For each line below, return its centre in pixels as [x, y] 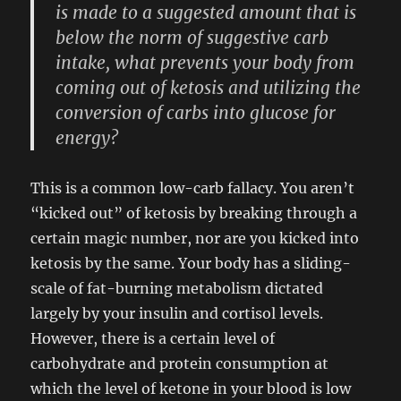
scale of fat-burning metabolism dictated [177, 288]
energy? [87, 138]
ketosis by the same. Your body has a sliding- [191, 263]
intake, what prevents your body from [205, 63]
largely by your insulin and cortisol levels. [177, 313]
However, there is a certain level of [153, 338]
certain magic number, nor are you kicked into [195, 238]
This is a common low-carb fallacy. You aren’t [193, 188]
